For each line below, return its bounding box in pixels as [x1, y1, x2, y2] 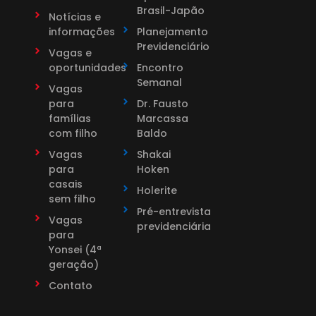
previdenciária [136, 219, 211, 233]
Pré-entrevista [136, 204, 211, 219]
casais [48, 176, 83, 191]
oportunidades [48, 60, 126, 75]
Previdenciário [136, 39, 209, 54]
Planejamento [136, 24, 208, 39]
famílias [48, 111, 91, 126]
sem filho [48, 191, 96, 206]
